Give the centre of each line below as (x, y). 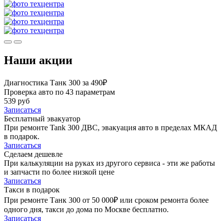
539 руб (17, 101)
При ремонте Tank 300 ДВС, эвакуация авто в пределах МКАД (110, 127)
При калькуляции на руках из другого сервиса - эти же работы (110, 163)
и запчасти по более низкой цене (59, 172)
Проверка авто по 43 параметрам (59, 92)
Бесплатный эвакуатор (42, 118)
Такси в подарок (32, 189)
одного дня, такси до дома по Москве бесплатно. (86, 209)
